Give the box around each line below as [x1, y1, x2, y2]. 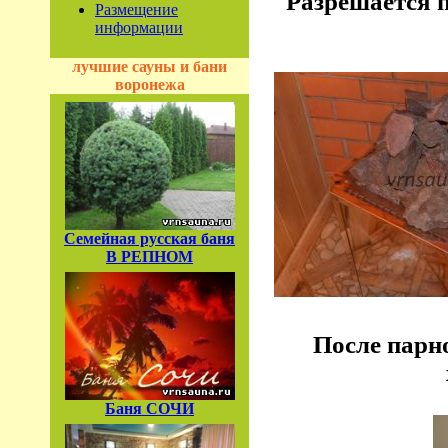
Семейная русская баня [64, 229, 235, 247]
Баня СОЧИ [105, 399, 194, 417]
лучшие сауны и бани [72, 58, 227, 75]
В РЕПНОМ [106, 247, 193, 265]
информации [95, 19, 183, 36]
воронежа [114, 76, 185, 93]
